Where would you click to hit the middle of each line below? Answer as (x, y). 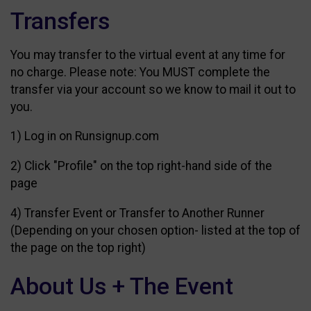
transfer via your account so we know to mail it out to (153, 89)
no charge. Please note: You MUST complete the (140, 72)
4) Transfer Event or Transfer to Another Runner (137, 213)
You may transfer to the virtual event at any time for (148, 54)
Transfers (60, 22)
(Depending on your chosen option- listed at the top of (155, 230)
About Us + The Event (122, 286)
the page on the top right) (78, 247)
